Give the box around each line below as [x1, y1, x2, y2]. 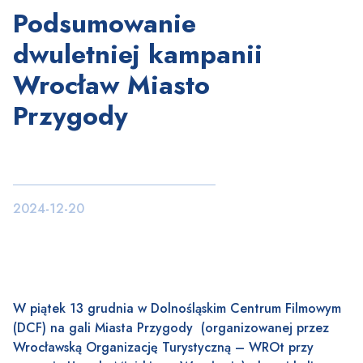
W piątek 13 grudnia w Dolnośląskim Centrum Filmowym [13, 299, 341, 318]
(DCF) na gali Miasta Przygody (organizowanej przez [13, 318, 329, 338]
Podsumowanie [13, 5, 196, 43]
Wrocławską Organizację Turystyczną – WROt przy [13, 338, 314, 357]
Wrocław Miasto [13, 66, 210, 105]
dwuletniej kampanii [13, 36, 263, 74]
